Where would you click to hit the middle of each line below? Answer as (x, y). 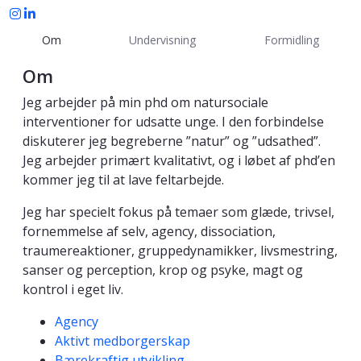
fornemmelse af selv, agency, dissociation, (149, 232)
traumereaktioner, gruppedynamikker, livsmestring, (180, 251)
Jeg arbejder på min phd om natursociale (145, 103)
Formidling (291, 39)
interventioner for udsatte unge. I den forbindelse (173, 122)
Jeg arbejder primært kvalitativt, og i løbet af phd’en (179, 161)
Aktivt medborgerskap (122, 341)
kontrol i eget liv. (73, 290)
